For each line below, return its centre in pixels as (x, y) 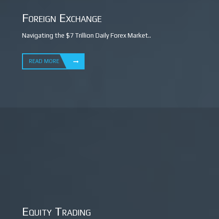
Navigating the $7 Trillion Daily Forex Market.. (87, 35)
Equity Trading (56, 211)
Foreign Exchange (62, 18)
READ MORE (44, 61)
